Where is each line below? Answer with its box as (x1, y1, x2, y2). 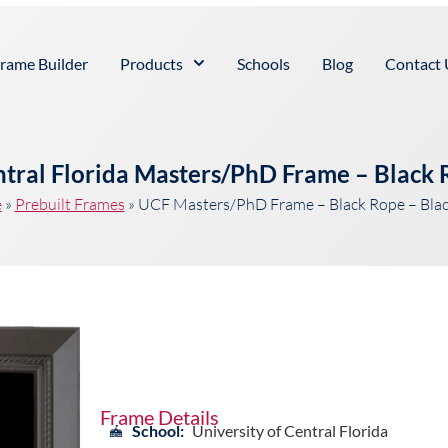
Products (120, 53, 184, 73)
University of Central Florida (191, 420, 388, 440)
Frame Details (99, 404, 219, 429)
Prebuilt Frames (14, 194, 125, 214)
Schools (236, 53, 290, 73)
